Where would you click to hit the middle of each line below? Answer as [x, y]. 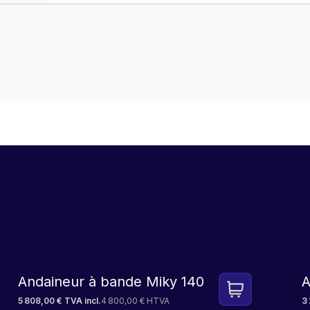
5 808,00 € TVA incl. [60, 301]
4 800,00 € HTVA [135, 301]
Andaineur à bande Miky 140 [111, 282]
